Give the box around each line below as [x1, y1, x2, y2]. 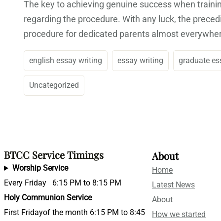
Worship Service [12, 163, 68, 173]
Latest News [152, 180, 195, 190]
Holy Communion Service [4, 193, 92, 203]
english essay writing [29, 56, 102, 66]
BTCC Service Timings [4, 148, 104, 162]
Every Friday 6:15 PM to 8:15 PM [4, 178, 121, 188]
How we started [152, 210, 206, 220]
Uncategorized [29, 80, 79, 90]
